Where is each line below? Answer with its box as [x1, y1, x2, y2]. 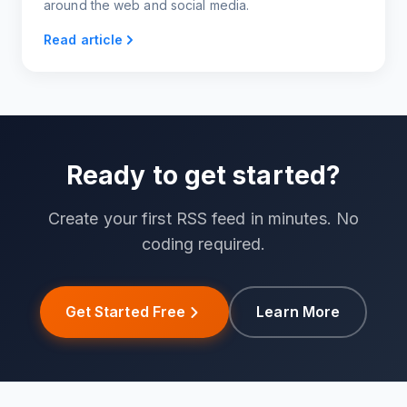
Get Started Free [65, 303, 186, 322]
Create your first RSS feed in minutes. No [47, 209, 360, 229]
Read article [44, 32, 124, 48]
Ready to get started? [65, 160, 342, 192]
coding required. [141, 234, 266, 254]
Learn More [256, 303, 341, 322]
